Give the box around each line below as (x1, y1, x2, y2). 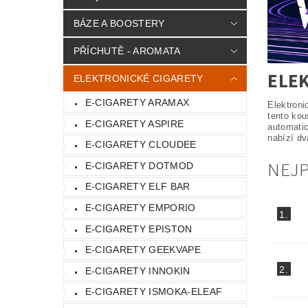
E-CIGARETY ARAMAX (85, 96, 190, 108)
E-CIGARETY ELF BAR (85, 181, 190, 192)
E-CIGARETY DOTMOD (85, 159, 194, 171)
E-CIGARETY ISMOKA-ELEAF (85, 286, 223, 298)
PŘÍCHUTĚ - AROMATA (73, 45, 181, 57)
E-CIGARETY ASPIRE (85, 118, 184, 129)
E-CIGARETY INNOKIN (85, 265, 190, 276)
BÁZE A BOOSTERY (73, 18, 165, 30)
